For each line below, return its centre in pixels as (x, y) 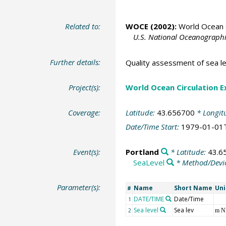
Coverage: (84, 112)
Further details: (75, 62)
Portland (142, 152)
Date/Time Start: (153, 127)
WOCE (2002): (151, 26)
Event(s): (87, 152)
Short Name (193, 188)
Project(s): (85, 88)
